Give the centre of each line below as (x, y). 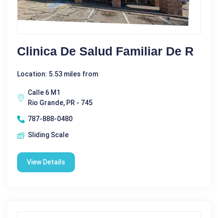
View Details (46, 162)
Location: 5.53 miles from (58, 74)
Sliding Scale (48, 135)
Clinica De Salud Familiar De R (105, 51)
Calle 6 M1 (44, 92)
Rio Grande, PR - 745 (60, 103)
